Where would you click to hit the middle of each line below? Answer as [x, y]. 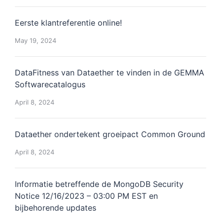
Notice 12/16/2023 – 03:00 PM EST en [86, 196]
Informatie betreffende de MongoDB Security [99, 184]
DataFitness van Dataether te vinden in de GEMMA [110, 73]
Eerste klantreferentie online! [68, 23]
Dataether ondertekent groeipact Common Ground [110, 134]
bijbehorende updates [55, 208]
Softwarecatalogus [50, 84]
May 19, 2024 [36, 40]
